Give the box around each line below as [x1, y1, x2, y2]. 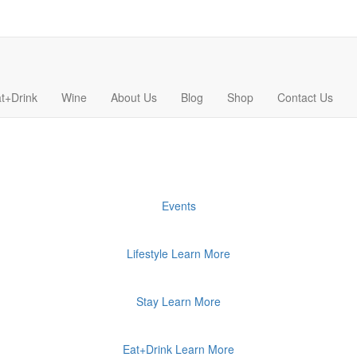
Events [161, 198, 196, 214]
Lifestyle [127, 245, 168, 261]
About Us [111, 89, 157, 105]
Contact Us [277, 89, 333, 105]
